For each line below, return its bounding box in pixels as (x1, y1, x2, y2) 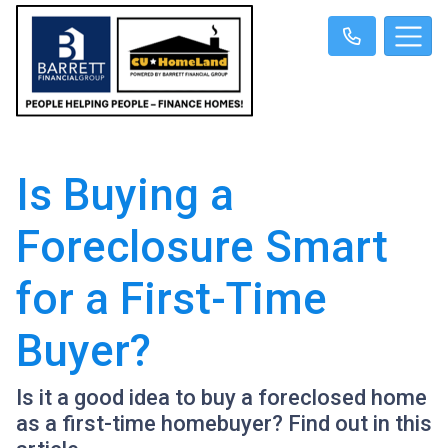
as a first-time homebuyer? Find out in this (16, 411, 432, 437)
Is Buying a (16, 169, 234, 222)
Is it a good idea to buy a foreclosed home (16, 385, 427, 411)
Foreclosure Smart (16, 221, 388, 274)
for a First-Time (16, 273, 327, 326)
